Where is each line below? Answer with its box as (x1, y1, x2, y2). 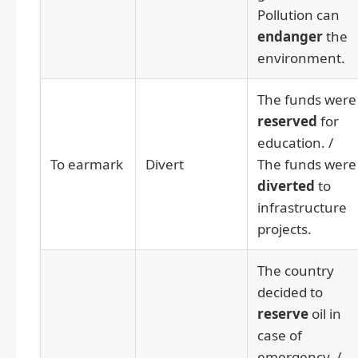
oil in (308, 304, 341, 323)
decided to (257, 282, 323, 301)
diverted (257, 176, 315, 195)
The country (257, 261, 334, 280)
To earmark (50, 154, 123, 173)
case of (257, 325, 302, 344)
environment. (257, 48, 345, 67)
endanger (257, 26, 323, 46)
